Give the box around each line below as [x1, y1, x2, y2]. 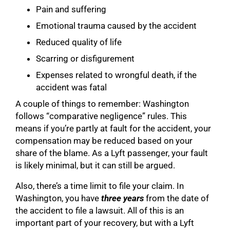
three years [101, 193, 144, 203]
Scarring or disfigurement [36, 53, 135, 64]
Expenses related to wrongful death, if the [36, 69, 197, 80]
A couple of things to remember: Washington [15, 98, 189, 109]
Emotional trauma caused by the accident [36, 20, 197, 31]
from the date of [144, 193, 209, 203]
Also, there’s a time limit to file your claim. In [15, 180, 184, 191]
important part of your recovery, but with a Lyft [15, 217, 194, 228]
